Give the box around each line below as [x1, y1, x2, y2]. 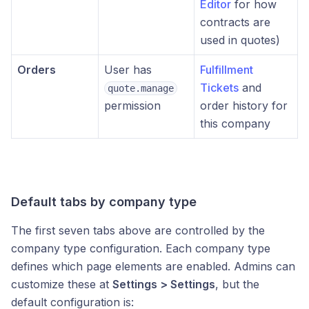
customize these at [11, 277, 112, 291]
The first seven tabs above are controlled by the [11, 223, 265, 237]
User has [104, 63, 152, 77]
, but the [215, 277, 259, 291]
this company [200, 117, 270, 130]
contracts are [200, 15, 270, 29]
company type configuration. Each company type [11, 241, 270, 255]
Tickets [200, 81, 239, 94]
